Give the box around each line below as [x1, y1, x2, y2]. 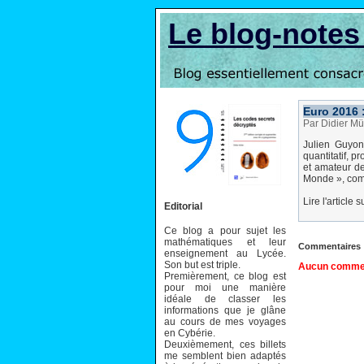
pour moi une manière [164, 281, 286, 293]
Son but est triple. [164, 258, 240, 271]
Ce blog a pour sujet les [164, 224, 286, 236]
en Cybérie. [164, 327, 215, 339]
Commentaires [298, 241, 361, 251]
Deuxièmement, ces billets [164, 338, 286, 350]
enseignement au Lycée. [164, 247, 286, 259]
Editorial [164, 200, 202, 212]
